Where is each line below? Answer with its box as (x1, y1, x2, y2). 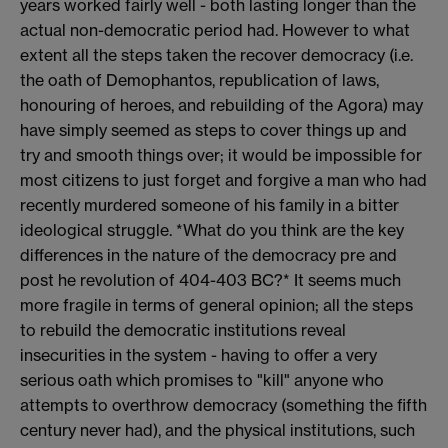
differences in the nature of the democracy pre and (20, 244, 397, 265)
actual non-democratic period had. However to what (20, 19, 410, 40)
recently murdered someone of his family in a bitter (20, 194, 399, 215)
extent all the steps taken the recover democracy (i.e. (20, 44, 413, 65)
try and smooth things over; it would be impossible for (20, 144, 422, 165)
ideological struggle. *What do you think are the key (20, 219, 404, 240)
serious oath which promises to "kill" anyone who (20, 369, 384, 390)
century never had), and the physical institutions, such (20, 419, 415, 440)
